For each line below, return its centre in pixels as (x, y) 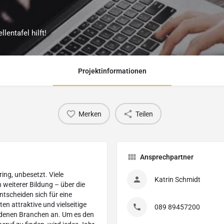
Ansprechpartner (167, 157)
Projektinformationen (112, 71)
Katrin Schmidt (177, 180)
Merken (90, 114)
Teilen (144, 114)
